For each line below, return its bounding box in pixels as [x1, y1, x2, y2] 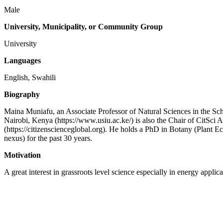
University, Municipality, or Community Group [4, 22, 163, 31]
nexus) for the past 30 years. [4, 134, 92, 142]
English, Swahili [4, 73, 56, 82]
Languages [4, 56, 41, 65]
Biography [4, 90, 40, 99]
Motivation [4, 151, 41, 159]
